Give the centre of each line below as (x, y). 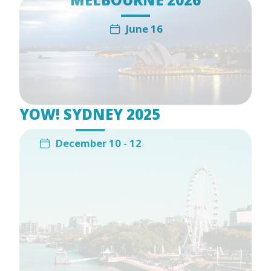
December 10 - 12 (98, 143)
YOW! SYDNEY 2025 (90, 114)
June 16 (144, 29)
